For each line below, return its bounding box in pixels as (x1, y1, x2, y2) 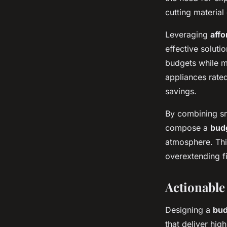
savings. (165, 86, 197, 96)
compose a (165, 123, 210, 133)
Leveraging (165, 29, 210, 40)
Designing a (165, 205, 213, 215)
